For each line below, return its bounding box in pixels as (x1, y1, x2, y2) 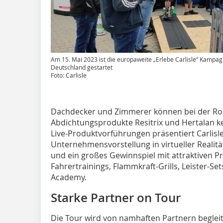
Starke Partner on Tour (51, 189, 181, 206)
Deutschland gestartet (51, 63, 112, 71)
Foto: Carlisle (51, 71, 87, 79)
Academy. (51, 171, 87, 183)
